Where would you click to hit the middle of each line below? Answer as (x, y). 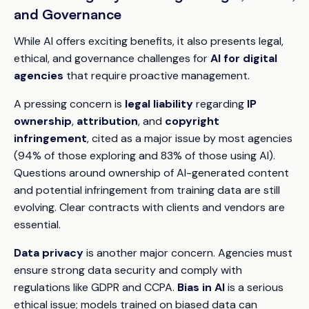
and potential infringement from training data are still (147, 190)
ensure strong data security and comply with (128, 270)
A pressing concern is (69, 104)
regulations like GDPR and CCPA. (96, 287)
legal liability (159, 104)
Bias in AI (201, 287)
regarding (220, 104)
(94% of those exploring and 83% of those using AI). (144, 156)
